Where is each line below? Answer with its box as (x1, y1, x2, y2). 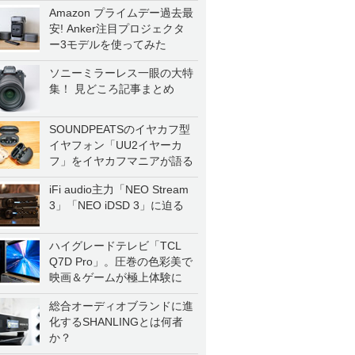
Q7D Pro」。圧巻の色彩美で (49, 255, 193, 268)
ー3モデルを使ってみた (49, 38, 166, 51)
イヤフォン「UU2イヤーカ (49, 139, 182, 151)
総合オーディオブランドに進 (49, 300, 193, 312)
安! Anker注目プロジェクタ (49, 22, 185, 35)
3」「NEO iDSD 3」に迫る (49, 199, 184, 212)
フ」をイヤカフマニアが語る (49, 155, 193, 167)
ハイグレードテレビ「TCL (49, 239, 181, 252)
